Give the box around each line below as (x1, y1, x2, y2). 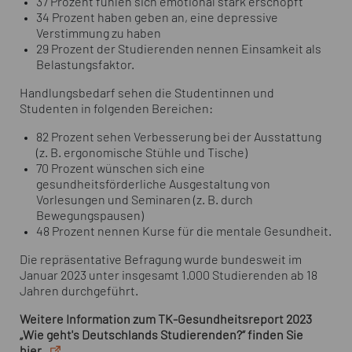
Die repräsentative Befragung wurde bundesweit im (20, 253, 302, 266)
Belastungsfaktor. (35, 58, 134, 71)
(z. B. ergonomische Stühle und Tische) (35, 146, 247, 159)
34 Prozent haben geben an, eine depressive (35, 11, 278, 24)
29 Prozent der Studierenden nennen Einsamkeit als (35, 42, 321, 56)
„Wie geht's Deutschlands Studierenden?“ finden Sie (20, 328, 303, 342)
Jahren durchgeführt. (20, 284, 138, 298)
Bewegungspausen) (35, 209, 144, 222)
